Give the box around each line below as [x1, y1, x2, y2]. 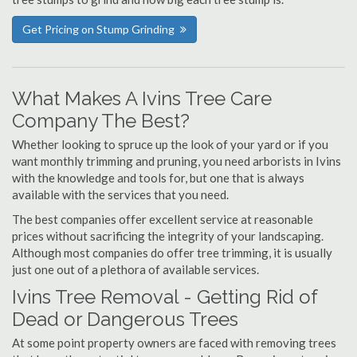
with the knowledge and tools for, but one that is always [12, 171, 304, 185]
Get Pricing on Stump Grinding [22, 22, 175, 36]
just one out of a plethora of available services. [12, 262, 259, 277]
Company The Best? [12, 109, 190, 132]
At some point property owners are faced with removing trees [12, 335, 336, 350]
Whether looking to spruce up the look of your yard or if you [12, 137, 328, 151]
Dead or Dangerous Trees [12, 308, 238, 331]
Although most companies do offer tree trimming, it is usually [12, 245, 332, 260]
